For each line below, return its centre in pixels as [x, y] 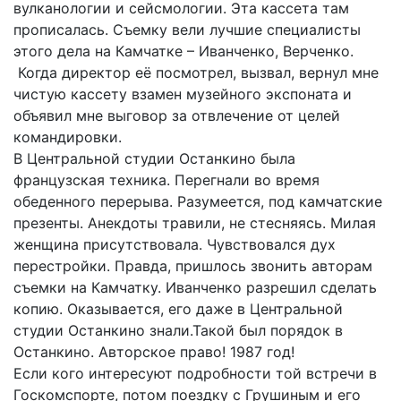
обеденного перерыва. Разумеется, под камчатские [198, 202]
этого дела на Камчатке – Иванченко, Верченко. [183, 51]
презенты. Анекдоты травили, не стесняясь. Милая [195, 223]
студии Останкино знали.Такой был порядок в [178, 331]
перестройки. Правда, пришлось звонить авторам [193, 266]
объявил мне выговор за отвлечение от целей [177, 116]
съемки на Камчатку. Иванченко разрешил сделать [195, 288]
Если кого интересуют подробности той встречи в [195, 374]
